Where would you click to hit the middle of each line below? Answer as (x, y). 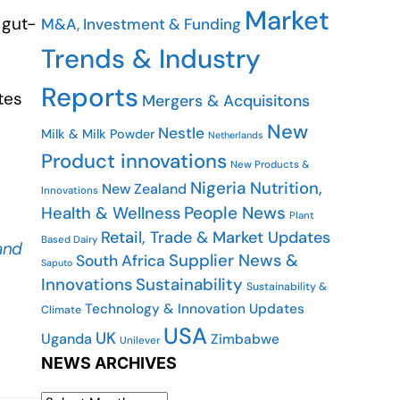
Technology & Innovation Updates (195, 309)
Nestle (181, 133)
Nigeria (218, 188)
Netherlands (236, 135)
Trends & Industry (151, 59)
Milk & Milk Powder (98, 134)
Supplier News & (233, 261)
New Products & (270, 165)
